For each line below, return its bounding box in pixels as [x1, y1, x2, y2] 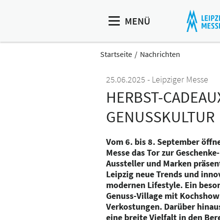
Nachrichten [140, 49, 180, 59]
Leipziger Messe [152, 74, 208, 85]
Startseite [100, 49, 132, 59]
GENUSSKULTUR [106, 107, 215, 127]
